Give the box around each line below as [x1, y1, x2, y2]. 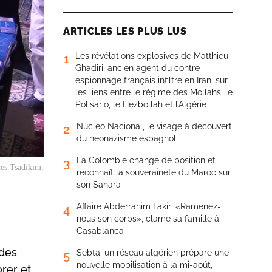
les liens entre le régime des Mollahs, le [75, 87, 233, 97]
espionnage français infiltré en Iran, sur [75, 75, 228, 85]
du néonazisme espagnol [76, 134, 176, 143]
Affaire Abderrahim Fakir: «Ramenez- [76, 202, 221, 211]
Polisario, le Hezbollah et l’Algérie [75, 100, 206, 109]
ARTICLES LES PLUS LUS [63, 25, 187, 37]
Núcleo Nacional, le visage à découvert [76, 121, 232, 131]
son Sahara [76, 180, 121, 189]
